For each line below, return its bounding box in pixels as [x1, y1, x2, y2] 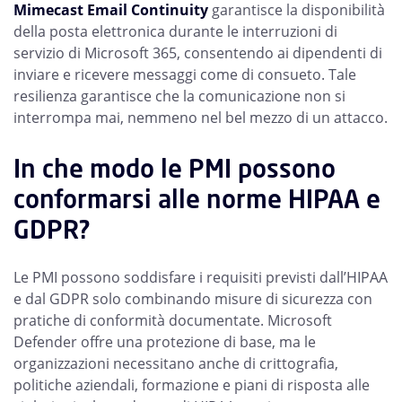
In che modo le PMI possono [13, 152, 336, 186]
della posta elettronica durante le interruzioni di [13, 22, 337, 42]
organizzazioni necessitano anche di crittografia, [13, 354, 338, 374]
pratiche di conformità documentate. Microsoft [13, 310, 332, 331]
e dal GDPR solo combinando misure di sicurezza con [13, 289, 372, 310]
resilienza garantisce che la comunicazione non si [13, 86, 345, 107]
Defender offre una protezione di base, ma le [13, 332, 316, 353]
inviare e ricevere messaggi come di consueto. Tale [13, 65, 356, 85]
